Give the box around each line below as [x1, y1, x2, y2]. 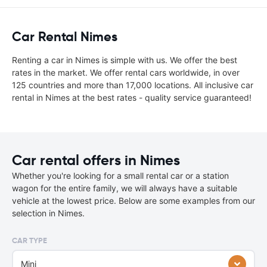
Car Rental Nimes [12, 29, 117, 45]
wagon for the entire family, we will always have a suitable [12, 183, 237, 193]
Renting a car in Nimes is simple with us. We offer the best [12, 55, 237, 65]
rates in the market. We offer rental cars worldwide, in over [12, 67, 240, 77]
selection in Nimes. [12, 208, 85, 218]
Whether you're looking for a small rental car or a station [12, 170, 229, 181]
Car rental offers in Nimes [12, 151, 180, 169]
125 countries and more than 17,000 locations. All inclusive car [12, 80, 253, 90]
